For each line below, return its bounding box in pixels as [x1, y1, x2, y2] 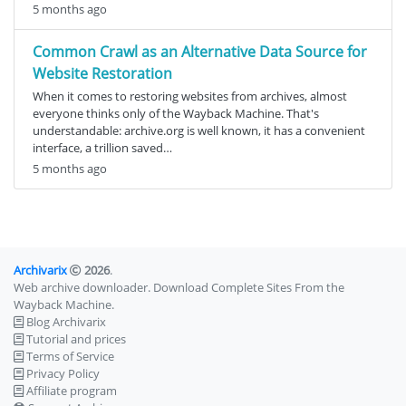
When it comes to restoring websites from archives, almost [33, 87, 347, 104]
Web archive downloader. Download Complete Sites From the [14, 278, 344, 295]
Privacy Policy [26, 364, 100, 382]
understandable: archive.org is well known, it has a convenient [33, 121, 365, 139]
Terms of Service [26, 347, 114, 364]
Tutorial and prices [26, 330, 126, 347]
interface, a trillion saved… [33, 139, 172, 156]
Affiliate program [26, 382, 117, 399]
